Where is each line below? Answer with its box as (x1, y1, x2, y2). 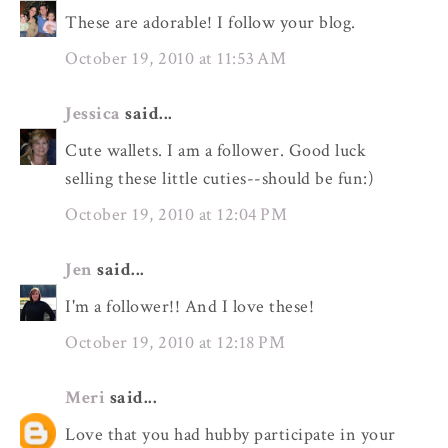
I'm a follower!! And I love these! (65, 294, 314, 318)
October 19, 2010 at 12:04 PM (65, 203, 287, 227)
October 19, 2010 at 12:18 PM (65, 331, 285, 355)
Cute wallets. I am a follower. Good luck (65, 138, 366, 162)
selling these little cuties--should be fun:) (65, 166, 374, 190)
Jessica (65, 101, 121, 125)
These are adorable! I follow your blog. (65, 10, 356, 34)
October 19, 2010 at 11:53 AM (65, 47, 286, 71)
